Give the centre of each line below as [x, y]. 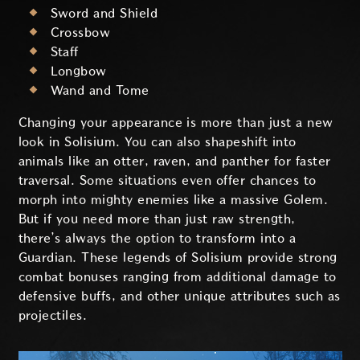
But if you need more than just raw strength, [157, 219]
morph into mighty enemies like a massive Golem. [173, 200]
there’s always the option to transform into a [157, 239]
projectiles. [53, 316]
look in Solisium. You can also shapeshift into [157, 142]
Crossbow [80, 33]
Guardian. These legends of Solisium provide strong [178, 258]
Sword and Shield [104, 14]
